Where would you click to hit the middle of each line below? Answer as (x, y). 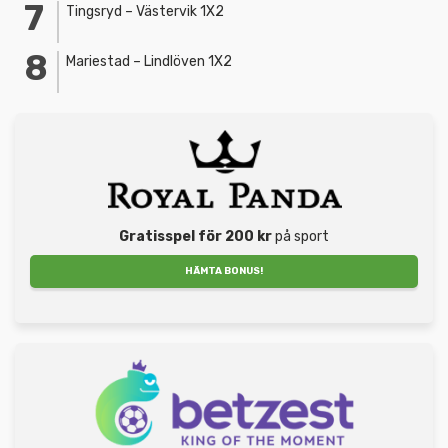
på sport (300, 236)
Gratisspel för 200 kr (195, 236)
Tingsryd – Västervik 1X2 (145, 11)
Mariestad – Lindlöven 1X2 (149, 61)
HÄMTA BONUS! (224, 271)
